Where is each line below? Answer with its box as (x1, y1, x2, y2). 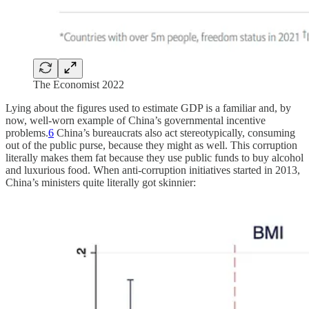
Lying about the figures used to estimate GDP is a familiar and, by (6, 102, 291, 114)
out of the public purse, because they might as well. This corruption (6, 139, 297, 152)
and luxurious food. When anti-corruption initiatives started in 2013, (6, 164, 300, 177)
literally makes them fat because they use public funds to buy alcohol (6, 152, 303, 164)
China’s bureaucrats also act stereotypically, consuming (54, 127, 295, 139)
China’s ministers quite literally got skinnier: (6, 177, 196, 189)
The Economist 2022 (33, 79, 124, 91)
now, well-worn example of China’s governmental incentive (6, 114, 266, 127)
